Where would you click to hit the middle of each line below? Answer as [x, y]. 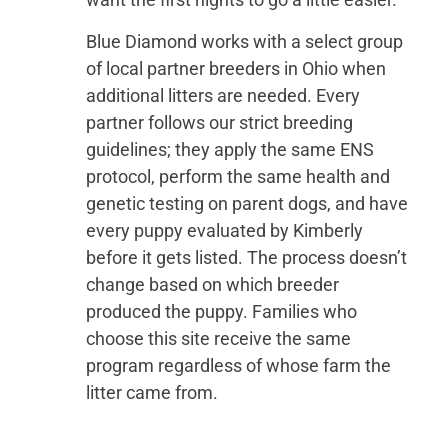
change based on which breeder [212, 284]
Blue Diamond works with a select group [244, 41]
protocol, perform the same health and [237, 176]
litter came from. [151, 392]
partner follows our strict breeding [219, 122]
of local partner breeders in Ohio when [235, 68]
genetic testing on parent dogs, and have [246, 203]
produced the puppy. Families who [221, 311]
